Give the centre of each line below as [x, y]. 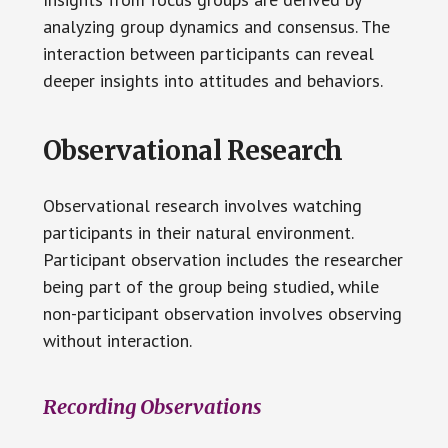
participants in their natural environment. [197, 232]
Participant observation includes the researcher [222, 259]
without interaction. [117, 340]
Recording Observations [152, 406]
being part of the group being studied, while [210, 286]
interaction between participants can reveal [208, 53]
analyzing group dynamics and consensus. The [216, 26]
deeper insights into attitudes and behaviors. [212, 80]
